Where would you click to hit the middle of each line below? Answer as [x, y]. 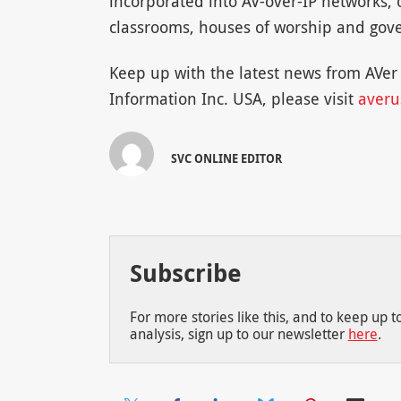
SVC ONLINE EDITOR [227, 159]
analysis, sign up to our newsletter [239, 333]
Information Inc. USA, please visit [233, 99]
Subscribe [185, 272]
